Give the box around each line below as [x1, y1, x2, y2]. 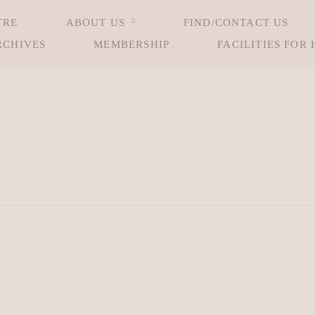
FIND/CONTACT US [183, 17, 289, 29]
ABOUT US [65, 17, 126, 29]
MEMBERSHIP [94, 38, 170, 50]
